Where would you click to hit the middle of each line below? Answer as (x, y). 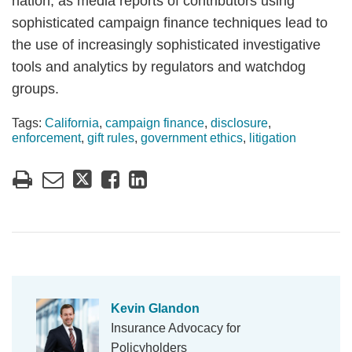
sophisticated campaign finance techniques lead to (170, 23)
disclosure (239, 123)
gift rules (111, 138)
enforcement (46, 138)
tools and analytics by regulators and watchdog (159, 67)
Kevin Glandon (155, 308)
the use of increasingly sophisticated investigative (166, 45)
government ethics (192, 138)
